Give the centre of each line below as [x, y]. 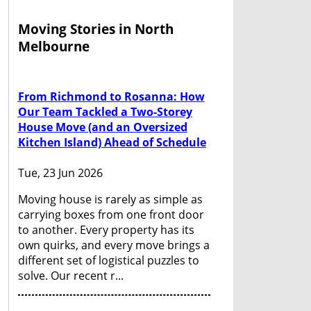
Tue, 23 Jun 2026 [60, 173]
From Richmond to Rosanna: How [111, 97]
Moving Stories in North [95, 28]
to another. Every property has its [106, 229]
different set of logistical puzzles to [108, 260]
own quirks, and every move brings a [114, 245]
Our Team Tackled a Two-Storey [105, 112]
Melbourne [53, 46]
